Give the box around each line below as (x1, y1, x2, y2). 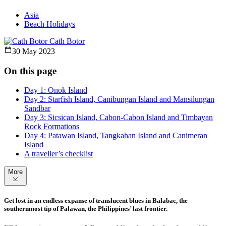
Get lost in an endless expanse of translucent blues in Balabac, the (4, 196, 188, 204)
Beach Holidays (24, 20, 75, 29)
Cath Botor (49, 37, 85, 46)
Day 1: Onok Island (24, 86, 87, 95)
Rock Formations (24, 122, 79, 131)
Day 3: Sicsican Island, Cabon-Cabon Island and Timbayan (24, 113, 213, 122)
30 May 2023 (12, 47, 55, 56)
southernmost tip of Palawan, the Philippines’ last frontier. (4, 204, 167, 212)
